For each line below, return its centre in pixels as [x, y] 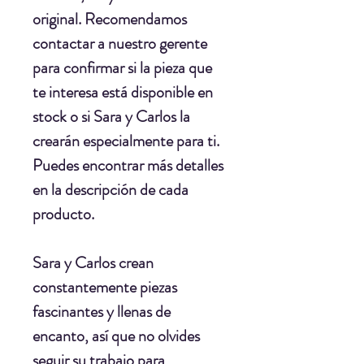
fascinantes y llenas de [102, 311]
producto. [63, 214]
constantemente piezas [105, 287]
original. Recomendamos [110, 19]
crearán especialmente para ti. [126, 141]
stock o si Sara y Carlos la [111, 116]
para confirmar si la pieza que [122, 67]
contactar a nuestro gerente [120, 43]
